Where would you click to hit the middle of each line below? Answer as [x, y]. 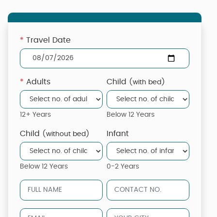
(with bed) [147, 82]
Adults [37, 82]
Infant [118, 133]
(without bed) [66, 134]
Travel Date [47, 40]
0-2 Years [123, 166]
